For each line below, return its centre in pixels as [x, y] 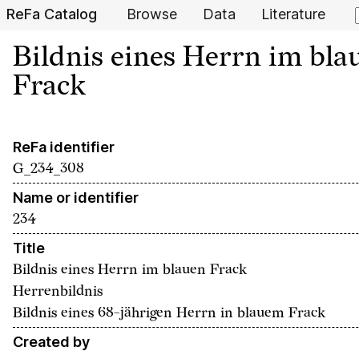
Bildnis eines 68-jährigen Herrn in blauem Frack [169, 313]
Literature [293, 14]
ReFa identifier [64, 147]
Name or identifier [76, 198]
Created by [51, 342]
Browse [152, 14]
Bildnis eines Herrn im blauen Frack [130, 270]
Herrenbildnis [58, 291]
